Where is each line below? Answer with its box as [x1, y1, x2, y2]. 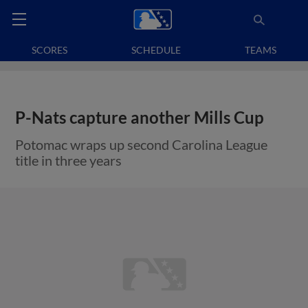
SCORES [32, 44, 68, 56]
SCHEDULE [131, 44, 181, 56]
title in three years [15, 152, 122, 168]
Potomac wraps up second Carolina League [15, 136, 268, 153]
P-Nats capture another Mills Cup [15, 108, 265, 127]
